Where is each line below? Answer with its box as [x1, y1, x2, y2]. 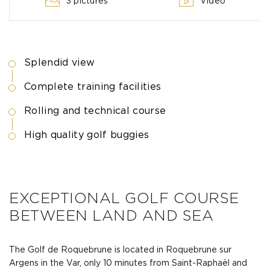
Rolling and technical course [24, 105, 166, 116]
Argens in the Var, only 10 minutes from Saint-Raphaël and [9, 259, 247, 268]
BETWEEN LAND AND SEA [9, 209, 213, 224]
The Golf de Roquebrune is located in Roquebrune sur [9, 245, 231, 254]
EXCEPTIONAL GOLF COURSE [9, 191, 239, 206]
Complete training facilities [24, 81, 162, 92]
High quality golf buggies [24, 130, 149, 140]
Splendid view [24, 57, 95, 67]
